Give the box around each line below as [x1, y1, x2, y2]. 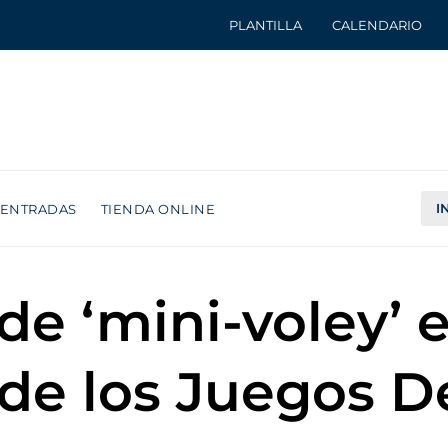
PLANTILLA [229, 17, 302, 33]
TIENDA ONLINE [100, 200, 215, 217]
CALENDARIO [332, 17, 422, 33]
